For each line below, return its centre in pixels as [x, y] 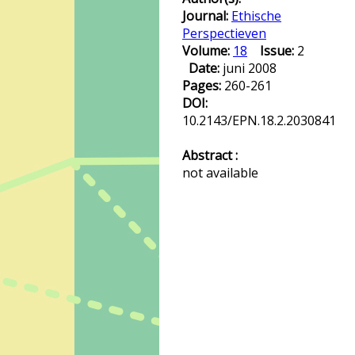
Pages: [203, 86]
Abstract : [210, 155]
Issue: [277, 51]
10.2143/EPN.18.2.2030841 [259, 120]
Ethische [256, 16]
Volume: [208, 51]
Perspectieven [224, 33]
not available [220, 173]
